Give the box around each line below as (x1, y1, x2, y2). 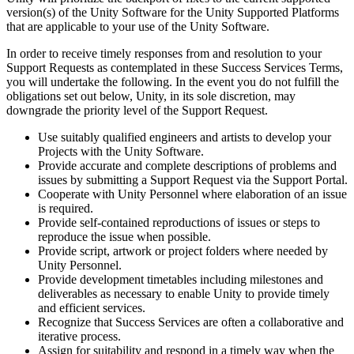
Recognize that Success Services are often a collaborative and (38, 315, 344, 330)
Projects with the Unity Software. (38, 145, 204, 159)
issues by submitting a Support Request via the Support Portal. (38, 173, 348, 187)
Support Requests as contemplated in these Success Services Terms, (6, 61, 343, 75)
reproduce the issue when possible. (38, 230, 211, 244)
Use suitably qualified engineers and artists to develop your (38, 130, 331, 145)
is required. (38, 201, 93, 216)
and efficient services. (38, 301, 145, 315)
